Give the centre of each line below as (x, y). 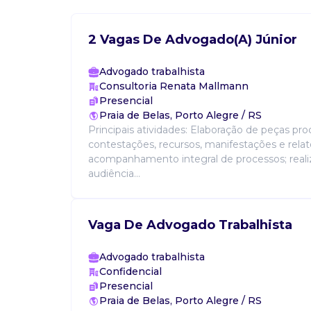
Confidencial (131, 271)
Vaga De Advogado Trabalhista (190, 225)
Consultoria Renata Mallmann (174, 86)
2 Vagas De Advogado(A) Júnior (193, 40)
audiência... (114, 174)
